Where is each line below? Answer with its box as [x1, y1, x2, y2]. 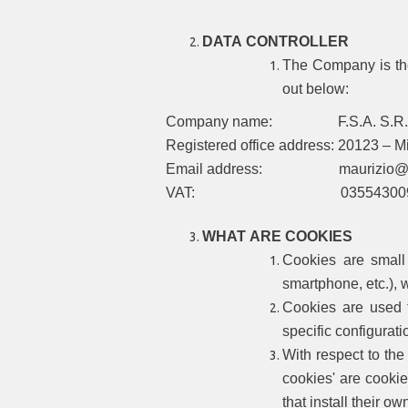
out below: [282, 80, 350, 97]
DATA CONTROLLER [202, 33, 350, 49]
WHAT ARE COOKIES [202, 228, 353, 244]
